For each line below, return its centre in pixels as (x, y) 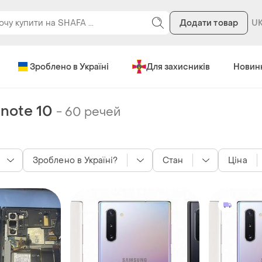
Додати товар (208, 23)
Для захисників (178, 67)
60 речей (93, 112)
